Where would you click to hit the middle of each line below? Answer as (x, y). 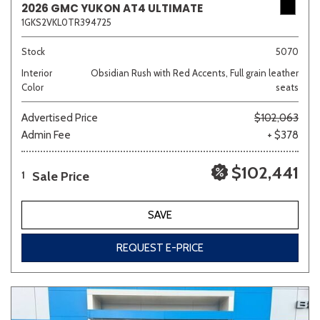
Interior (37, 73)
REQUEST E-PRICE (160, 248)
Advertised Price (60, 118)
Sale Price (61, 176)
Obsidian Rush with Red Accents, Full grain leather (195, 73)
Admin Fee (46, 135)
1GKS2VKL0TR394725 (66, 22)
